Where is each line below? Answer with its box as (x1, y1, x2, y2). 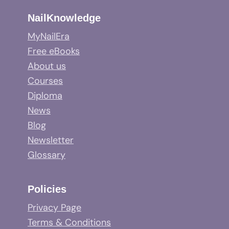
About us (28, 59, 66, 72)
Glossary (28, 148, 65, 161)
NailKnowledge (28, 12, 101, 24)
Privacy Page (28, 201, 81, 214)
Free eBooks (28, 44, 80, 57)
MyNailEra (28, 30, 70, 42)
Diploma (28, 89, 62, 102)
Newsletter (28, 133, 74, 146)
